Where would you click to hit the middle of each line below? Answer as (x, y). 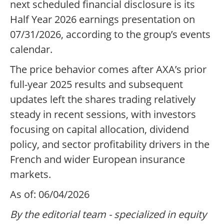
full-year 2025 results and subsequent (96, 84)
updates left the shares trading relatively (103, 99)
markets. (30, 174)
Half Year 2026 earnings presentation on (102, 19)
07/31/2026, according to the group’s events (110, 34)
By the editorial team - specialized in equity (108, 214)
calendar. (31, 49)
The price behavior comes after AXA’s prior (108, 69)
